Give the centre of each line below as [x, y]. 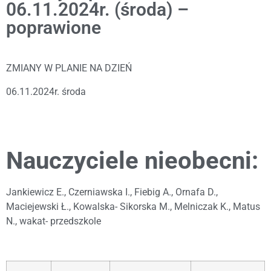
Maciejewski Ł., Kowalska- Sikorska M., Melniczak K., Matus [133, 207]
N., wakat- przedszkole [54, 221]
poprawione [54, 28]
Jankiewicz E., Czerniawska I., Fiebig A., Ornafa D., [112, 192]
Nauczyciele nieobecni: [132, 161]
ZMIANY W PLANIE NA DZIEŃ [69, 68]
